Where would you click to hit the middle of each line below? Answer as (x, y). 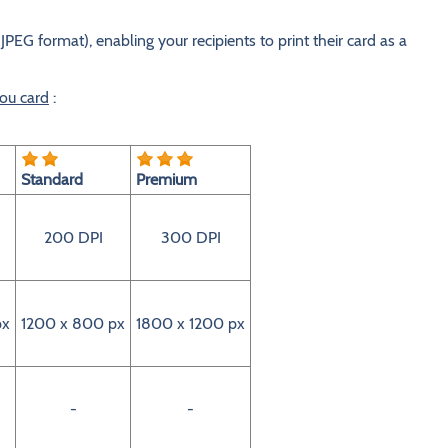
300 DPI (190, 237)
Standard (52, 179)
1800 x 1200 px (190, 323)
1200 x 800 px (73, 323)
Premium (166, 179)
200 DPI (73, 237)
